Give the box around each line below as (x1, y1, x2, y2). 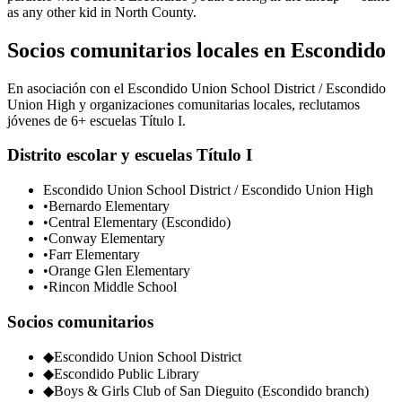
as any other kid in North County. (7, 4, 197, 20)
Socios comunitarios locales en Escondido (7, 38, 386, 62)
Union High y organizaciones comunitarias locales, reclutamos (7, 96, 360, 112)
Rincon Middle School (48, 278, 177, 294)
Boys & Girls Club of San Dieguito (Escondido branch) (54, 383, 369, 399)
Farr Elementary (48, 246, 140, 262)
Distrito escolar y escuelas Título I (7, 145, 252, 165)
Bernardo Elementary (48, 197, 170, 214)
